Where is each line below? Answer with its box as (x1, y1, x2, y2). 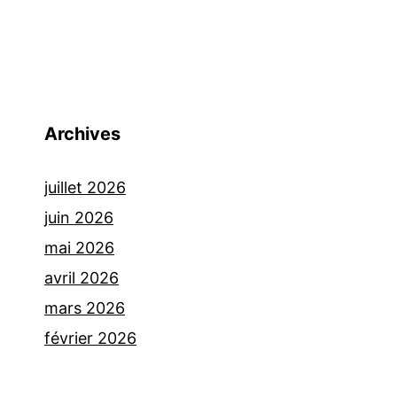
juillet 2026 (44, 178, 126, 198)
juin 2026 (44, 208, 113, 228)
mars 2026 (44, 299, 125, 318)
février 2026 (44, 329, 136, 348)
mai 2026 (44, 238, 114, 258)
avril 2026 (44, 269, 119, 288)
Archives (44, 123, 121, 145)
